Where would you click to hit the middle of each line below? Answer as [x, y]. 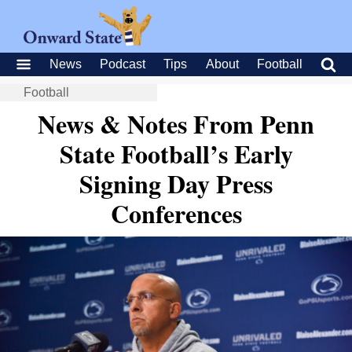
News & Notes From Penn [176, 124]
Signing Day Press [176, 183]
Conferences [176, 213]
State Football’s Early [176, 154]
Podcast [123, 64]
